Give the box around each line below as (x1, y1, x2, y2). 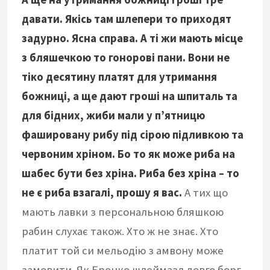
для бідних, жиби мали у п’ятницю (22, 108, 205, 123)
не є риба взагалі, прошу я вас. (22, 186, 182, 200)
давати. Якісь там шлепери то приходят (22, 12, 231, 27)
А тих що (184, 186, 228, 200)
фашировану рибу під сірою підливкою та (22, 128, 243, 142)
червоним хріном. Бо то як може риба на (22, 147, 235, 162)
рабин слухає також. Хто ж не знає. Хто (22, 224, 218, 239)
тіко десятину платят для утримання (22, 70, 217, 84)
